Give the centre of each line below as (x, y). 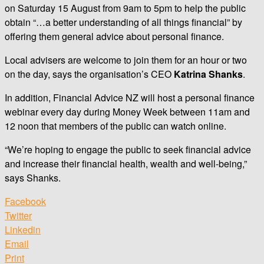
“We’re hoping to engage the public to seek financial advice (128, 149)
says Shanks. (33, 177)
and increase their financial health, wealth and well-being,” (126, 163)
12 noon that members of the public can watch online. (115, 126)
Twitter (18, 215)
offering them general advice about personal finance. (114, 36)
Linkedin (23, 229)
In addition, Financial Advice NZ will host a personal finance (130, 97)
